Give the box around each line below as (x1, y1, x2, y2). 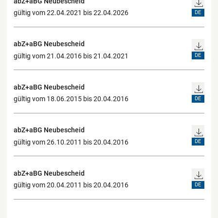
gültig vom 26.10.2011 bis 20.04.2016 (14, 138, 128, 146)
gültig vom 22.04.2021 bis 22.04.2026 (14, 9, 128, 17)
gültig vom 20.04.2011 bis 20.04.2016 (14, 181, 128, 189)
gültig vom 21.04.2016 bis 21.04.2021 (14, 52, 128, 60)
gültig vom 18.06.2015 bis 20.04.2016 (14, 95, 128, 103)
